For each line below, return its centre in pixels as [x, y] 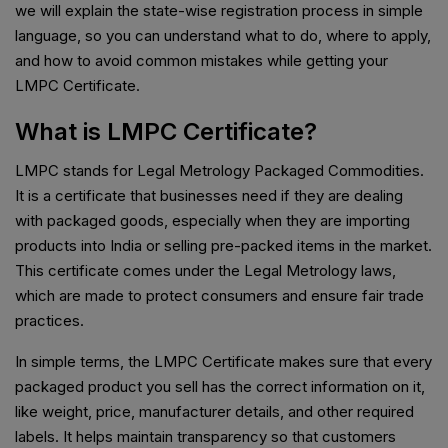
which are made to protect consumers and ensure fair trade [219, 296]
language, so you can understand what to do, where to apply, [223, 36]
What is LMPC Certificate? [166, 132]
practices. [49, 321]
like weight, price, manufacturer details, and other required [214, 412]
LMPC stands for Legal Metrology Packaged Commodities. [219, 171]
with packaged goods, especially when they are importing [212, 221]
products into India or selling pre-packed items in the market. [223, 246]
